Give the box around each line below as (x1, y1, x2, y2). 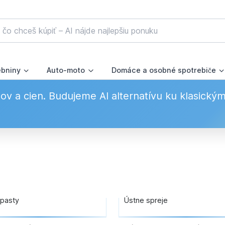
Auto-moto (47, 66, 85, 75)
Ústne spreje (124, 196, 168, 205)
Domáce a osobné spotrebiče (111, 66, 216, 75)
